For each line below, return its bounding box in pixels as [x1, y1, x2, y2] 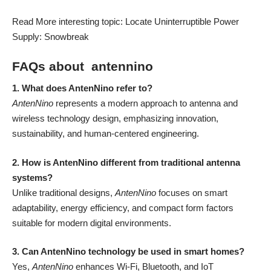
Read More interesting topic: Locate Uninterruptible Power [12, 16, 239, 27]
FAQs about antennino [12, 59, 153, 73]
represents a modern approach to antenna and [53, 98, 238, 109]
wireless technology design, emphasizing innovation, [12, 113, 218, 124]
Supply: [12, 31, 44, 42]
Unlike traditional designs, [12, 187, 115, 198]
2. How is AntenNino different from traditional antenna [12, 157, 240, 168]
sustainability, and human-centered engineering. [12, 128, 199, 139]
